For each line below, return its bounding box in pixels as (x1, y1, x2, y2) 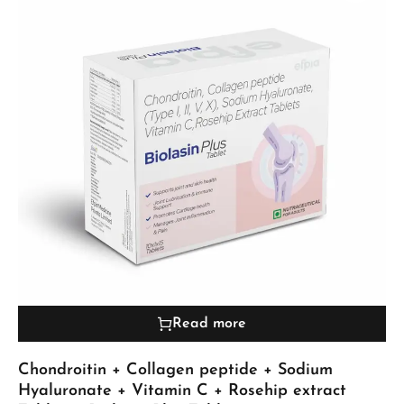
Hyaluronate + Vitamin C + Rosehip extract (18, 382, 346, 400)
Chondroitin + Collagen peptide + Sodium (18, 362, 333, 380)
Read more (172, 317, 246, 332)
